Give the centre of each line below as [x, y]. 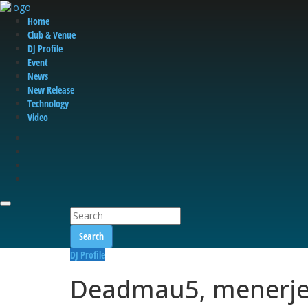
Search [91, 236]
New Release [51, 90]
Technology [48, 104]
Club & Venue [52, 35]
